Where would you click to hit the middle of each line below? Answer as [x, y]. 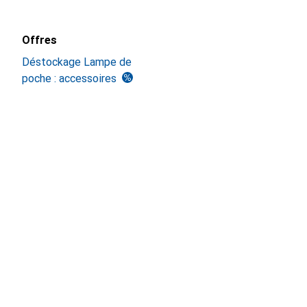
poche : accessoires [69, 78]
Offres [39, 40]
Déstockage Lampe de [77, 62]
